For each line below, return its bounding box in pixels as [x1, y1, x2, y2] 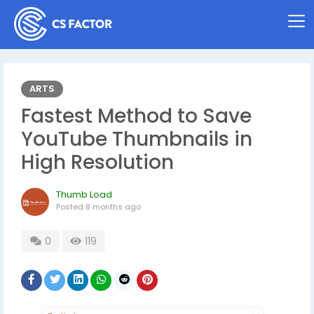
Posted [56, 201, 86, 212]
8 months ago [86, 201, 141, 212]
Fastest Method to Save [21, 102, 252, 130]
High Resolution [21, 149, 174, 176]
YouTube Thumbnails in [21, 125, 252, 153]
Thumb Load [56, 188, 112, 201]
